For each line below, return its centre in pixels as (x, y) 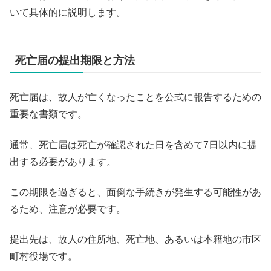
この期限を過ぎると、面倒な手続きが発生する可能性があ (135, 192)
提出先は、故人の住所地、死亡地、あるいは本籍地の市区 (135, 240)
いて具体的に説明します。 (68, 13)
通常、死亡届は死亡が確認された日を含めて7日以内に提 (133, 145)
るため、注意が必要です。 (68, 209)
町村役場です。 (44, 256)
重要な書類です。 (48, 114)
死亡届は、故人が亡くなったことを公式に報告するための (135, 97)
